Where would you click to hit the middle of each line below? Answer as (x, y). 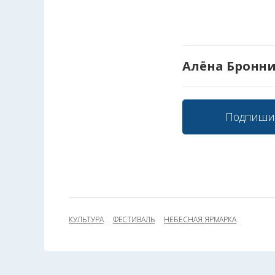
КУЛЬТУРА (86, 219)
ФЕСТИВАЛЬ (134, 219)
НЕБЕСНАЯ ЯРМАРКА (200, 219)
